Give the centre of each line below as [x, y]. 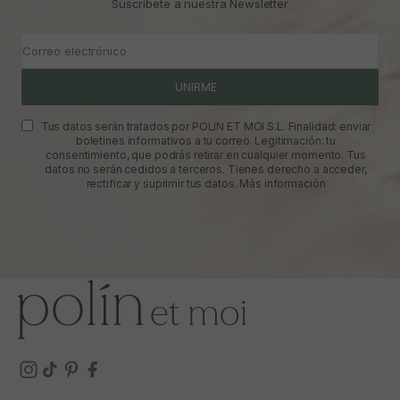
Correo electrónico [75, 50]
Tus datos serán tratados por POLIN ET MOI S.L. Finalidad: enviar [206, 127]
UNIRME [196, 87]
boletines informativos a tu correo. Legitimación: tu [206, 141]
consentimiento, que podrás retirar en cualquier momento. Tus [206, 155]
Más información [283, 184]
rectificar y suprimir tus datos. [163, 184]
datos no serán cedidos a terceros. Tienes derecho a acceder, [206, 170]
